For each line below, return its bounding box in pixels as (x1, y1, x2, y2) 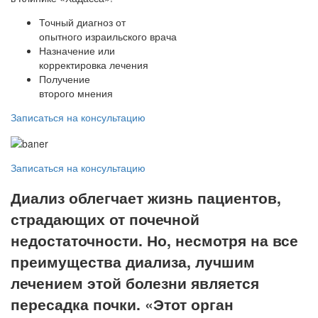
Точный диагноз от (39, 15, 126, 30)
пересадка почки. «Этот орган (11, 293, 234, 315)
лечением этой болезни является (11, 272, 259, 294)
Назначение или (39, 43, 115, 58)
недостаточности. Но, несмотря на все (11, 229, 298, 251)
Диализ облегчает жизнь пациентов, (11, 187, 281, 209)
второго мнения (39, 86, 113, 101)
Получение (39, 72, 90, 87)
